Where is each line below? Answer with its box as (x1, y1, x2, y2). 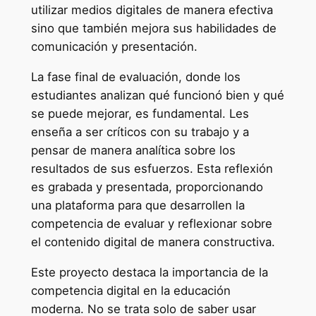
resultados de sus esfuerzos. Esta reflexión (30, 162, 273, 176)
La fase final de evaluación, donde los (30, 70, 241, 85)
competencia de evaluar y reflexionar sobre (30, 217, 272, 231)
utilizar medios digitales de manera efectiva (30, 3, 273, 18)
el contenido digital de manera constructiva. (30, 235, 275, 250)
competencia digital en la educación (30, 284, 231, 298)
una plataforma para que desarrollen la (30, 198, 245, 213)
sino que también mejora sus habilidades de (30, 21, 276, 36)
